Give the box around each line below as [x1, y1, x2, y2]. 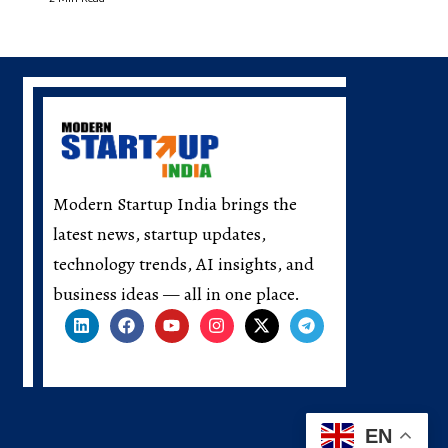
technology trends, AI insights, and [52, 251, 314, 276]
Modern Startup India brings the [52, 191, 297, 216]
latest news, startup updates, [52, 221, 266, 246]
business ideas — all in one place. [52, 281, 300, 306]
